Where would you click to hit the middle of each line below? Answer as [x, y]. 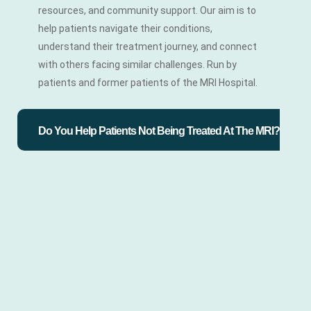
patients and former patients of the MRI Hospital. [148, 82]
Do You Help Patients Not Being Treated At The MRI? [159, 131]
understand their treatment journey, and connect [148, 46]
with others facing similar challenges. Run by [137, 64]
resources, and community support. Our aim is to [147, 10]
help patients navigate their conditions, [125, 28]
